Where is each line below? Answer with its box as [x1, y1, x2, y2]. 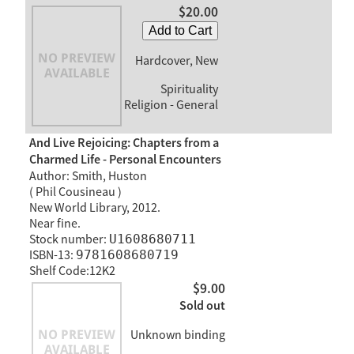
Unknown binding [130, 327, 225, 344]
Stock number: [28, 231, 109, 247]
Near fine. [28, 215, 81, 232]
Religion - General [123, 96, 218, 113]
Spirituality [157, 81, 218, 97]
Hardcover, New [134, 52, 218, 69]
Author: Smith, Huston [28, 168, 147, 184]
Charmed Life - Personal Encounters [28, 151, 221, 168]
